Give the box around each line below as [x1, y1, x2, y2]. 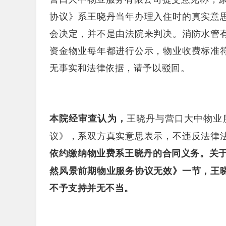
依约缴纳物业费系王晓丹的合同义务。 [49, 148, 209, 158]
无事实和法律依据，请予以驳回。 [49, 62, 190, 74]
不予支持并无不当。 [49, 182, 134, 194]
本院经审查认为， [49, 114, 127, 124]
